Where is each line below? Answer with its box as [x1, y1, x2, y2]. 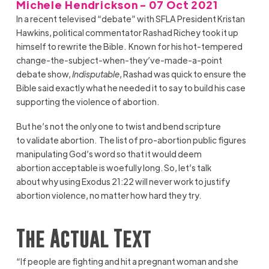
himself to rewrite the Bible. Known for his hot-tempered [16, 40, 243, 52]
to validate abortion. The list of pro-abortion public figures [16, 134, 246, 146]
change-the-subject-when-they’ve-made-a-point [16, 54, 222, 65]
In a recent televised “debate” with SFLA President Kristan [16, 13, 245, 24]
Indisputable [71, 68, 119, 79]
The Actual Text [16, 226, 151, 252]
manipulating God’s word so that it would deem [16, 148, 202, 160]
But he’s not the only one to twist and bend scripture [16, 121, 221, 132]
